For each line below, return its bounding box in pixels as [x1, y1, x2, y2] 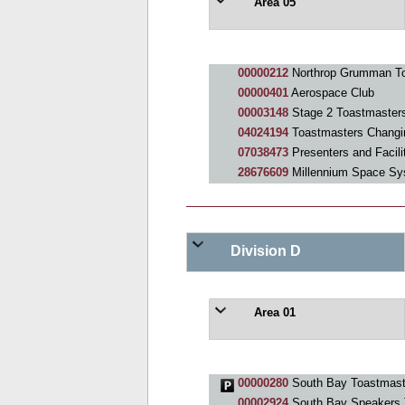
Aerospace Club [287, 86, 374, 99]
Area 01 [250, 306, 296, 319]
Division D [226, 242, 301, 259]
